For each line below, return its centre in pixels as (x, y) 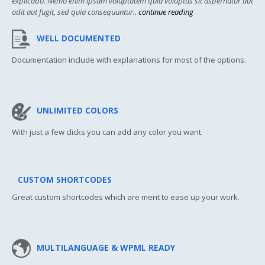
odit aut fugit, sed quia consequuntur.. (75, 12)
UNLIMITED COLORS (77, 110)
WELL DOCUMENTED (79, 38)
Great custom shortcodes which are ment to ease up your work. (126, 197)
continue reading (166, 12)
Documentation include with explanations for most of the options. (129, 60)
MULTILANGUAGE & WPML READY (106, 247)
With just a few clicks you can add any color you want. (107, 132)
